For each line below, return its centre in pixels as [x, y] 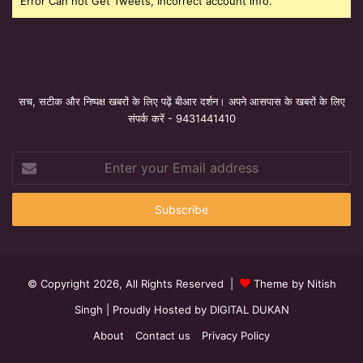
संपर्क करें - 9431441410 [181, 118]
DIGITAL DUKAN [249, 309]
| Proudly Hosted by [156, 309]
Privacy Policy [236, 335]
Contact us [163, 335]
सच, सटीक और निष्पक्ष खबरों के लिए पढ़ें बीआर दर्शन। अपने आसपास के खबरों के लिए [181, 101]
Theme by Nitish [295, 283]
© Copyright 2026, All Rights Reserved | [133, 283]
